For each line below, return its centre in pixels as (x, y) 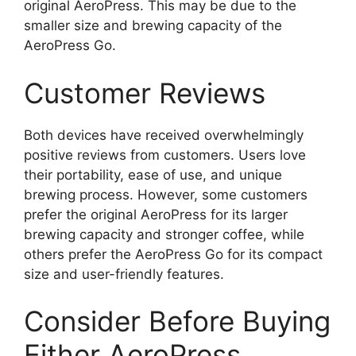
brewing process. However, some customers (166, 194)
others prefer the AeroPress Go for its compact (173, 254)
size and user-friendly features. (124, 274)
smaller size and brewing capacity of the (153, 26)
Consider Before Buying (177, 321)
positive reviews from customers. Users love (165, 155)
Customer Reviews (145, 93)
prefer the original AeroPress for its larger (156, 214)
